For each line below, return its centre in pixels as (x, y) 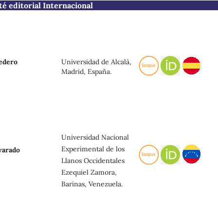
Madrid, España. (86, 71)
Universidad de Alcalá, (96, 62)
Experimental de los (93, 149)
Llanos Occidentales (93, 160)
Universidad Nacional (95, 137)
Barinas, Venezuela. (92, 184)
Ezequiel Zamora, (89, 172)
